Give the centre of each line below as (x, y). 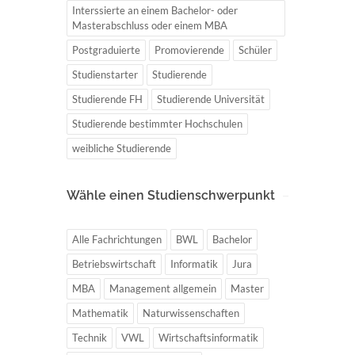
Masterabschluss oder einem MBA (150, 25)
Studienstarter (105, 74)
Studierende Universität (211, 99)
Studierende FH (107, 99)
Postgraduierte (106, 50)
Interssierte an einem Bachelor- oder (155, 10)
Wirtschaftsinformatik (208, 337)
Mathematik (100, 313)
